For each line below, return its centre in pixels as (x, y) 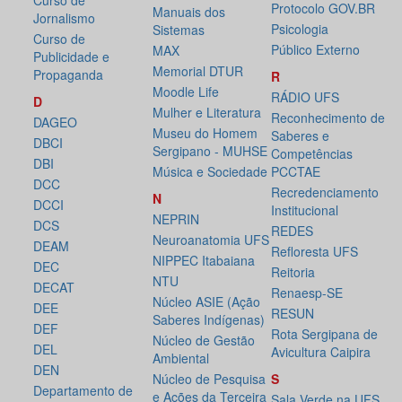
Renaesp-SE (307, 293)
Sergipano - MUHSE (210, 151)
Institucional (305, 210)
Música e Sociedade (210, 172)
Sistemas (178, 30)
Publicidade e (71, 57)
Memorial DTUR (197, 71)
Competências (312, 154)
